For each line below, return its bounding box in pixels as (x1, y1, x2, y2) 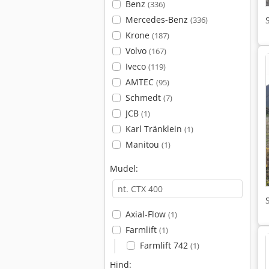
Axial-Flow (125, 208, 168, 220)
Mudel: (110, 163, 138, 174)
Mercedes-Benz (125, 14, 190, 25)
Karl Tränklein (125, 123, 184, 134)
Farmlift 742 (139, 240, 190, 251)
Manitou (125, 139, 162, 150)
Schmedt (125, 92, 163, 103)
